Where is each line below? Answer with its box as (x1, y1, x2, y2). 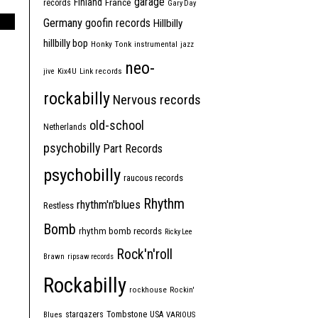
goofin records (85, 16, 150, 30)
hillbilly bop (43, 36, 88, 50)
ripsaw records (67, 251, 114, 261)
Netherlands (43, 121, 87, 132)
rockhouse (129, 285, 167, 295)
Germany (43, 15, 82, 30)
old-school (89, 117, 144, 133)
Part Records (103, 141, 163, 155)
